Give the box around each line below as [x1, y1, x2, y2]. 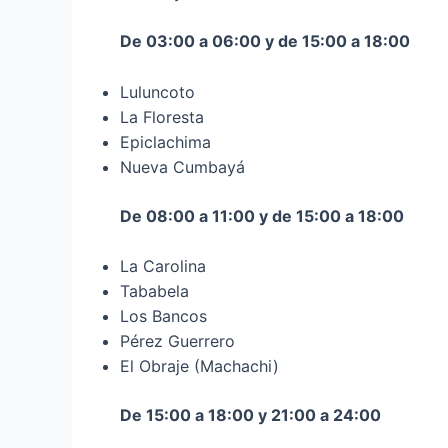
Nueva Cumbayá [120, 156, 245, 177]
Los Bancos [120, 306, 207, 327]
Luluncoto [120, 81, 195, 102]
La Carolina [120, 256, 206, 277]
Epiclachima [120, 131, 211, 152]
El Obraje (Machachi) [120, 356, 279, 377]
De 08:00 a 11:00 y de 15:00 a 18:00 [120, 205, 404, 226]
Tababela [120, 281, 189, 302]
